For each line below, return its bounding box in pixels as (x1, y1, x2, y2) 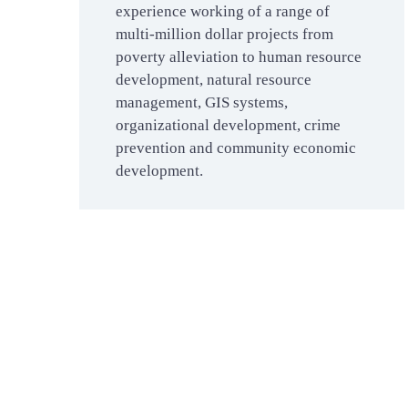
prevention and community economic (116, 139, 356, 157)
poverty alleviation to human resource (116, 48, 362, 66)
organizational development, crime (116, 117, 341, 134)
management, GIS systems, (116, 94, 288, 111)
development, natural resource (116, 71, 311, 88)
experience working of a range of (116, 3, 330, 20)
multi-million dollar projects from (116, 25, 333, 43)
